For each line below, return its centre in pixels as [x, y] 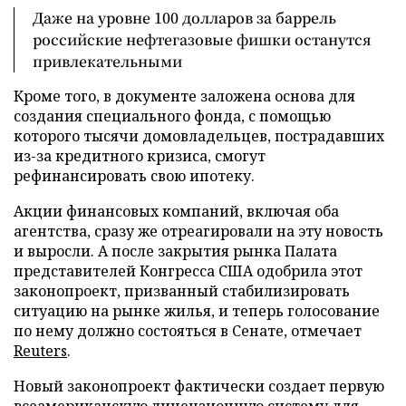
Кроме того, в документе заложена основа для [184, 96]
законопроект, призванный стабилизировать [182, 291]
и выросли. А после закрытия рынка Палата [175, 251]
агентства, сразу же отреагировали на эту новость [198, 231]
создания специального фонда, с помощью [172, 116]
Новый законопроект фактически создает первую [199, 386]
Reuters [40, 351]
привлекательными [107, 61]
